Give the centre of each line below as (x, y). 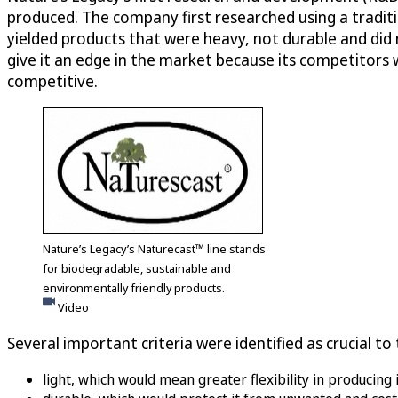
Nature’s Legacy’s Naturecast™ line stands (154, 248)
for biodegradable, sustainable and (137, 268)
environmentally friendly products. (134, 287)
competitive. (52, 80)
